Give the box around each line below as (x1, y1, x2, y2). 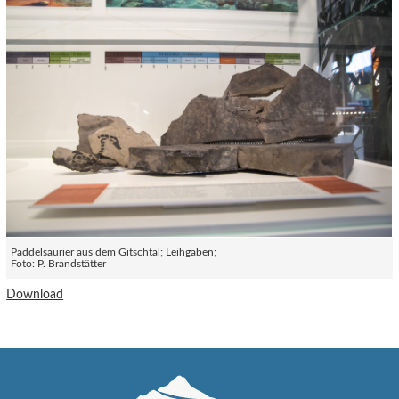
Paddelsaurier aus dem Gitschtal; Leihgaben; (11, 247, 217, 257)
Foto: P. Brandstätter (11, 258, 107, 269)
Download (6, 287, 64, 301)
